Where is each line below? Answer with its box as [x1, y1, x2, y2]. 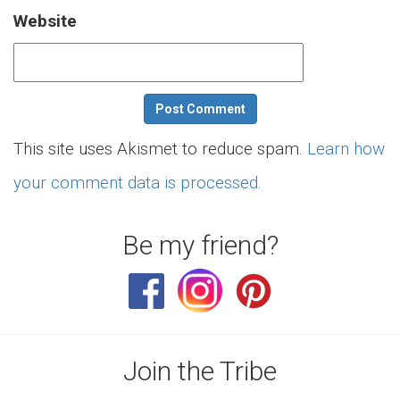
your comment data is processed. [13, 172, 262, 193]
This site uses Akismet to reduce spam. [13, 138, 307, 159]
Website [13, 11, 77, 31]
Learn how [307, 138, 385, 159]
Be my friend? [121, 229, 279, 261]
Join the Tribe [123, 355, 277, 387]
